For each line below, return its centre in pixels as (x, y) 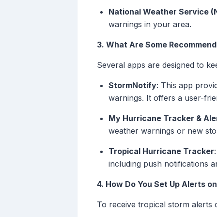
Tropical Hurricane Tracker (161, 151)
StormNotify (132, 85)
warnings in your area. (150, 24)
